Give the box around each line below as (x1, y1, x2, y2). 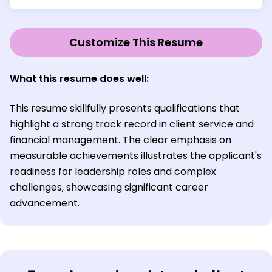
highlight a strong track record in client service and (10, 117, 254, 132)
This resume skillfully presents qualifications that (10, 101, 240, 116)
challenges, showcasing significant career (10, 180, 208, 195)
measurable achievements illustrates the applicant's (10, 149, 262, 163)
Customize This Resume (69, 35, 203, 50)
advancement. (10, 196, 80, 211)
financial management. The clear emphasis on (10, 133, 231, 148)
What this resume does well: (10, 72, 149, 86)
